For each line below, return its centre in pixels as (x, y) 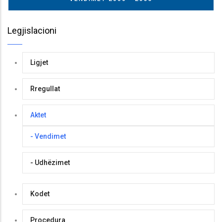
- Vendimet (48, 136)
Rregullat (45, 88)
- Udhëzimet (50, 162)
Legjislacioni (32, 30)
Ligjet (39, 62)
